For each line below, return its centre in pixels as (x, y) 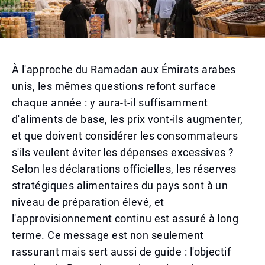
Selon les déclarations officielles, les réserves (124, 169)
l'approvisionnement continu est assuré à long (125, 219)
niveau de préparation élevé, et (88, 202)
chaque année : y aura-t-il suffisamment (110, 103)
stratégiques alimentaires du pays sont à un (120, 185)
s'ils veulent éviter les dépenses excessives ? (123, 152)
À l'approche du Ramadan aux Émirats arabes (124, 70)
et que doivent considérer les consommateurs (125, 136)
